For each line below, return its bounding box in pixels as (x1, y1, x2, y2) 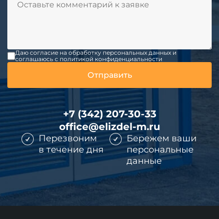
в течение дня (39, 144, 104, 155)
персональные (127, 144, 194, 155)
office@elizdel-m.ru (59, 121, 160, 132)
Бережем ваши (127, 133, 197, 144)
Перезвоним (39, 133, 97, 144)
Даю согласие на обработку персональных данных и (15, 49, 176, 56)
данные (127, 155, 162, 166)
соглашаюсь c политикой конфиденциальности (15, 55, 162, 63)
